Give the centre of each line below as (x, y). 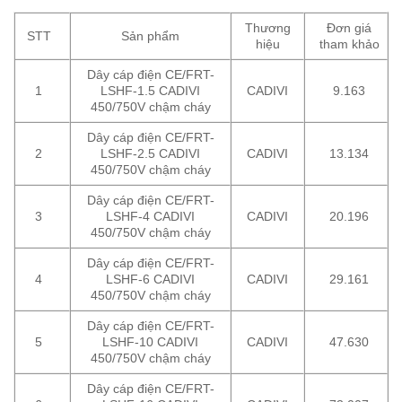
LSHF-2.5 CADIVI (150, 154)
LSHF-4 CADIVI (150, 217)
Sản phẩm (150, 36)
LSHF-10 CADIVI (150, 342)
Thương (267, 28)
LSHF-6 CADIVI (150, 280)
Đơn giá (350, 28)
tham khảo (349, 44)
